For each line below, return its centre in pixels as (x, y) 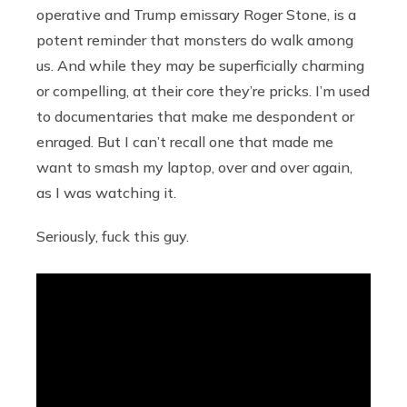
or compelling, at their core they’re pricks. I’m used (203, 91)
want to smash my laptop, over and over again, (194, 168)
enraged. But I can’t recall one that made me (185, 142)
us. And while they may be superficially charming (200, 66)
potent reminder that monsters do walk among (195, 40)
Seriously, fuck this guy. (113, 237)
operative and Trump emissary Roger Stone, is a (196, 15)
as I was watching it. (106, 193)
